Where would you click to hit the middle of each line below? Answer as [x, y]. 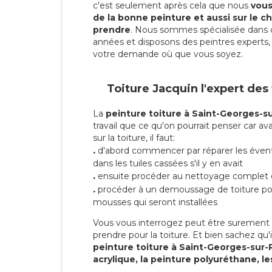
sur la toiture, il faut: [134, 138]
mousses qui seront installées [155, 202]
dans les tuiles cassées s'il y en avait [168, 164]
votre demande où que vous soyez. [168, 54]
